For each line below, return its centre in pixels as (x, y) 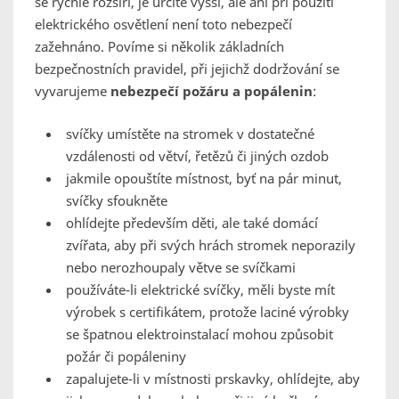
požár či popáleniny (126, 357)
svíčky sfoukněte (117, 201)
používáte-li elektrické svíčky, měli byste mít (200, 290)
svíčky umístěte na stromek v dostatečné (190, 134)
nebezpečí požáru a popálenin (212, 91)
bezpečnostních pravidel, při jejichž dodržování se (187, 69)
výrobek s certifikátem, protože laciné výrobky (208, 312)
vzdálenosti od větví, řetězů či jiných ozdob (197, 156)
